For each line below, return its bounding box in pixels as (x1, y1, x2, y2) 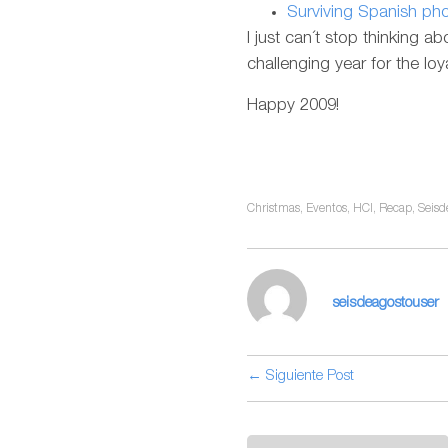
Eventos (306, 202, 347, 215)
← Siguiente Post (247, 368, 354, 384)
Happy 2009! (247, 97, 339, 115)
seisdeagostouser (332, 296, 439, 312)
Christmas (247, 202, 300, 215)
